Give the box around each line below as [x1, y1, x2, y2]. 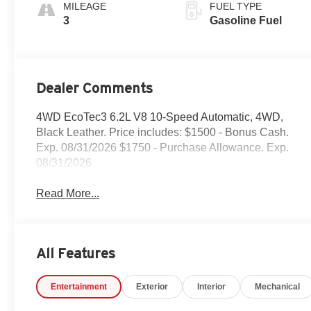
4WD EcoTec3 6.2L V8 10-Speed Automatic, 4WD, [36, 110, 284, 123]
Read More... [36, 187, 100, 200]
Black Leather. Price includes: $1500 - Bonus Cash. [36, 126, 289, 138]
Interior [197, 281, 226, 292]
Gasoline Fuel [210, 15, 283, 27]
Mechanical [255, 281, 301, 292]
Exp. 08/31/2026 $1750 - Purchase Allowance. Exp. [36, 141, 289, 153]
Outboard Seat [68, 10, 145, 23]
